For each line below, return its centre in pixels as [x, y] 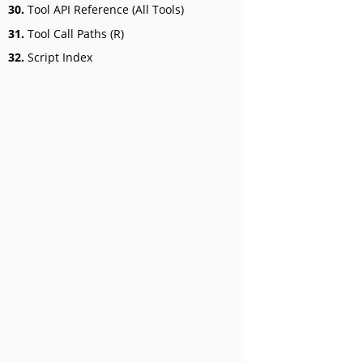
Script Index [58, 58]
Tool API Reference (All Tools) [104, 10]
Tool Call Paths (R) [74, 33]
